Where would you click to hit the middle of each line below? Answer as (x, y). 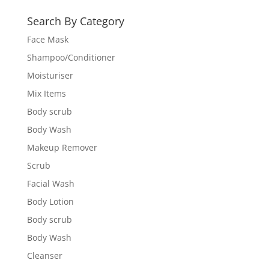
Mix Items (46, 93)
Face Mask (47, 39)
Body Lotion (50, 201)
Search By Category (75, 21)
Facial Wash (50, 183)
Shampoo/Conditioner (71, 57)
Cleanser (44, 255)
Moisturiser (50, 75)
